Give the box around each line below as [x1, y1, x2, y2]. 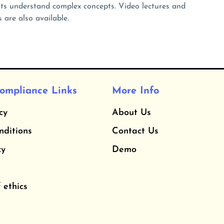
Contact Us [112, 126, 158, 136]
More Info [112, 86, 159, 96]
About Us [112, 108, 151, 118]
